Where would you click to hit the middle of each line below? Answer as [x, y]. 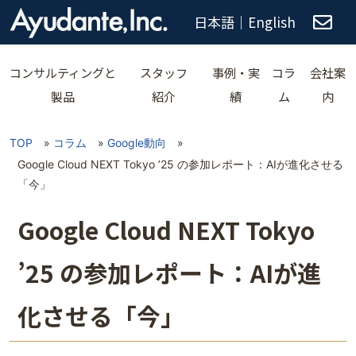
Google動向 [137, 143]
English [272, 22]
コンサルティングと [62, 72]
